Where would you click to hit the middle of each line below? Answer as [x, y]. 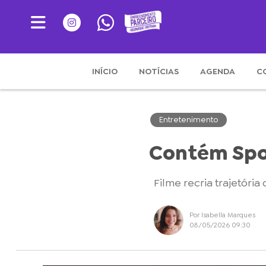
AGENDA [218, 71]
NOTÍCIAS [159, 71]
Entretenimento [188, 120]
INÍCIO [105, 71]
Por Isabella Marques [222, 215]
